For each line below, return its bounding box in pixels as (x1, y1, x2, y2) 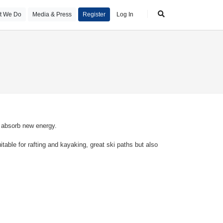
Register (83, 11, 106, 18)
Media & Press (32, 11, 72, 18)
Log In (116, 11, 133, 18)
